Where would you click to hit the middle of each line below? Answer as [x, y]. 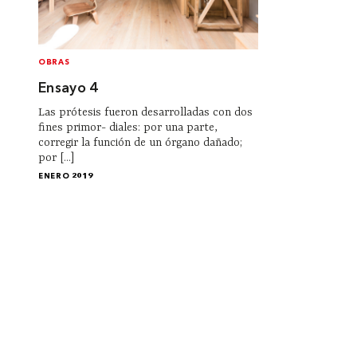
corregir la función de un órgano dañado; [140, 142]
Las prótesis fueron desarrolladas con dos [145, 112]
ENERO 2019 [66, 176]
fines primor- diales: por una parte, [128, 127]
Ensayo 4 [69, 89]
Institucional [216, 333]
